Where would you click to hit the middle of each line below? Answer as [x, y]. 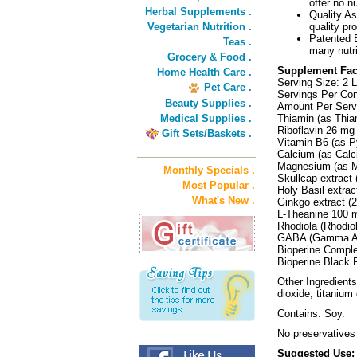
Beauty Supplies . [208, 103]
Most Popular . [219, 185]
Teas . [237, 42]
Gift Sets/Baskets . [207, 133]
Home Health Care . [204, 72]
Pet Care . [228, 87]
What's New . [224, 200]
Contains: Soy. [311, 314]
